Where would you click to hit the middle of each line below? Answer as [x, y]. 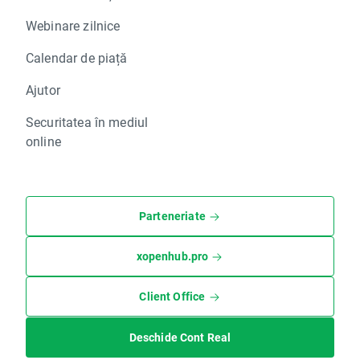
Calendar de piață [77, 58]
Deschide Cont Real [180, 337]
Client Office [172, 297]
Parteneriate [172, 216]
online [43, 141]
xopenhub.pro [172, 256]
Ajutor [43, 90]
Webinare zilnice [73, 26]
